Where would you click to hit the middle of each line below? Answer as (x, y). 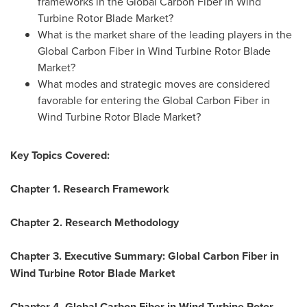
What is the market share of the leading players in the (165, 34)
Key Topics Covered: (60, 155)
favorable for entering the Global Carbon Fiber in (154, 100)
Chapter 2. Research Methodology (95, 222)
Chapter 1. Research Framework (90, 189)
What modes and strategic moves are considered (154, 84)
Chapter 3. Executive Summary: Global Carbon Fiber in (145, 256)
